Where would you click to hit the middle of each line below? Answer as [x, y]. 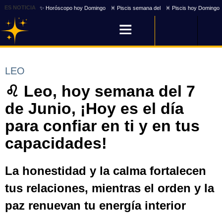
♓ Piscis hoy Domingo [193, 8]
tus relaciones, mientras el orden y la [110, 188]
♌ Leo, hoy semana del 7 [100, 91]
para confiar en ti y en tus [102, 126]
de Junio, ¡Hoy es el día [94, 109]
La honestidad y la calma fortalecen [106, 171]
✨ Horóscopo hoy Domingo [73, 8]
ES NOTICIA [20, 7]
